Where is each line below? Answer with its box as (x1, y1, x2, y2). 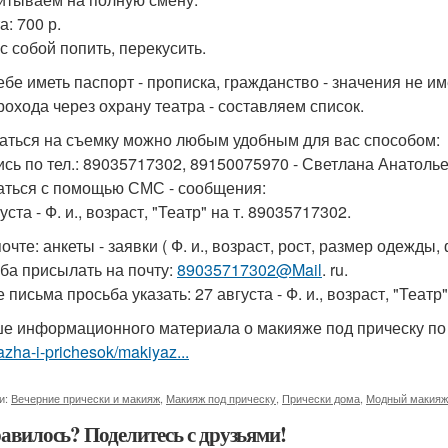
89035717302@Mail (177, 258, 322, 281)
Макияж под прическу (166, 390, 276, 406)
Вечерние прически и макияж (11, 390, 160, 406)
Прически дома (282, 390, 360, 406)
